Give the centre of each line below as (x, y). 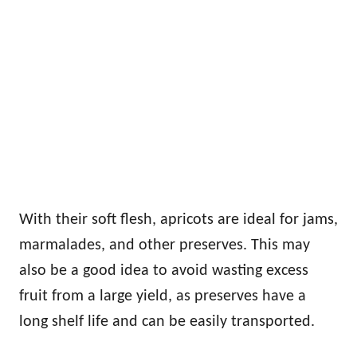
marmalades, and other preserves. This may (165, 246)
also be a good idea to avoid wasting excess (164, 271)
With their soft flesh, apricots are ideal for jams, (178, 220)
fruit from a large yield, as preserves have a (163, 297)
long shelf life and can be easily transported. (169, 322)
